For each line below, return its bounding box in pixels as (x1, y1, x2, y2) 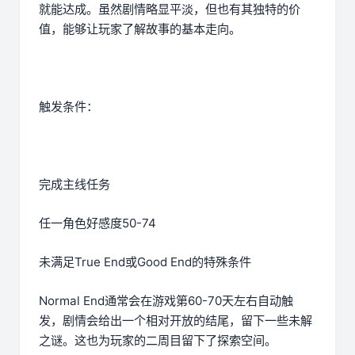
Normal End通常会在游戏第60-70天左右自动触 (39, 293, 293, 309)
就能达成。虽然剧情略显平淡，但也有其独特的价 (39, 2, 300, 17)
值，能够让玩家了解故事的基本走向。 (39, 21, 241, 37)
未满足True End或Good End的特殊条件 (39, 254, 251, 270)
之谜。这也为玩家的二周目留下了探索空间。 (39, 333, 277, 349)
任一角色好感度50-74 (39, 216, 156, 231)
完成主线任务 (39, 177, 110, 193)
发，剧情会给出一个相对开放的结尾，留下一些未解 (39, 313, 312, 329)
